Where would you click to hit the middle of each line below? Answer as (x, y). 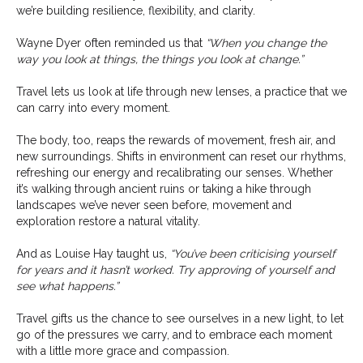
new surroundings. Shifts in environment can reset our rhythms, (181, 157)
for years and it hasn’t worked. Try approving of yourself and (175, 270)
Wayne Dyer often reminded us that (111, 43)
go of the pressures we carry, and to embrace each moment (174, 335)
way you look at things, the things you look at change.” (160, 60)
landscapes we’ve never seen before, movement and (154, 205)
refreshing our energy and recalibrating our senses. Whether (175, 173)
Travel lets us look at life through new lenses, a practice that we (181, 92)
